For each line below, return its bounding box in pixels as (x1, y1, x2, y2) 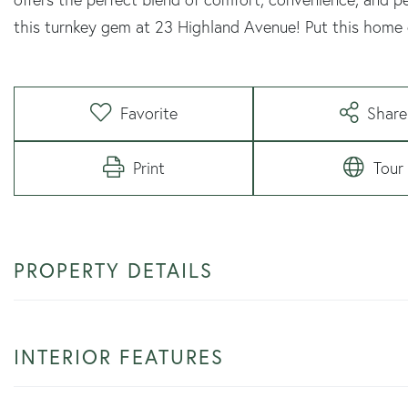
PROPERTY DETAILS (14, 256, 213, 283)
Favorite (119, 102, 178, 124)
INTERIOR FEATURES (14, 342, 224, 370)
